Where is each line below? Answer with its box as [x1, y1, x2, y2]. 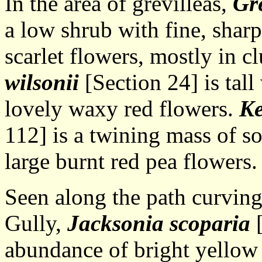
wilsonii [5, 70, 79, 95]
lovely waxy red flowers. [5, 96, 239, 121]
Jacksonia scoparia [67, 211, 250, 236]
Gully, [5, 211, 67, 236]
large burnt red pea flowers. [5, 149, 257, 174]
